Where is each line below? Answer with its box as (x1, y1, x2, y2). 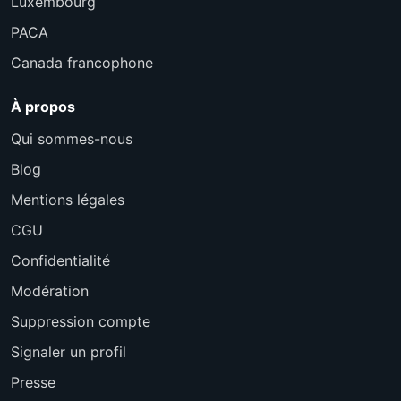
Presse (11, 372, 55, 391)
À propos (11, 97, 75, 115)
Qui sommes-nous (11, 129, 132, 148)
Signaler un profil (11, 342, 126, 361)
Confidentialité (11, 251, 110, 269)
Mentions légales (11, 190, 124, 209)
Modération (11, 281, 89, 300)
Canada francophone (11, 53, 153, 72)
